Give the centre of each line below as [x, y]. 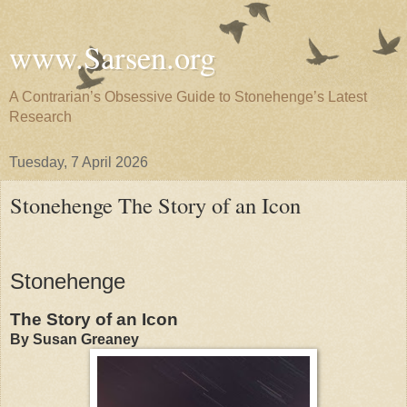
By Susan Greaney [74, 340]
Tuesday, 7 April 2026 [79, 162]
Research [40, 117]
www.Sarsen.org [112, 57]
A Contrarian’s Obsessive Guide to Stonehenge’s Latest [188, 97]
